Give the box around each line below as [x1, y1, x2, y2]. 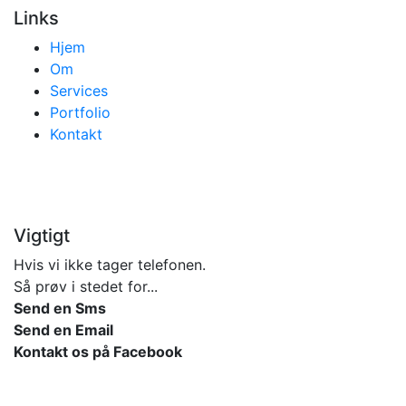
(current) [85, 38, 145, 57]
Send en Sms [14, 299, 106, 318]
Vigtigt [14, 225, 70, 247]
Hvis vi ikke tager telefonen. [14, 256, 206, 275]
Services [50, 82, 108, 101]
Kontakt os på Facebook [14, 343, 182, 362]
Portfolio [50, 103, 111, 122]
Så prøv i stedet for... [14, 277, 158, 296]
